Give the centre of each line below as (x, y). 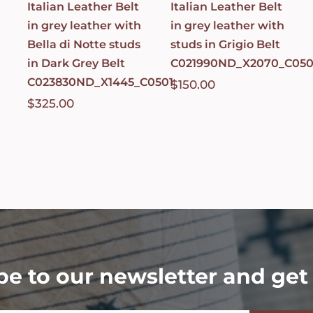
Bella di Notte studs (84, 44)
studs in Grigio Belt (225, 44)
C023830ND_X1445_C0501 (101, 82)
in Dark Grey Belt (77, 63)
